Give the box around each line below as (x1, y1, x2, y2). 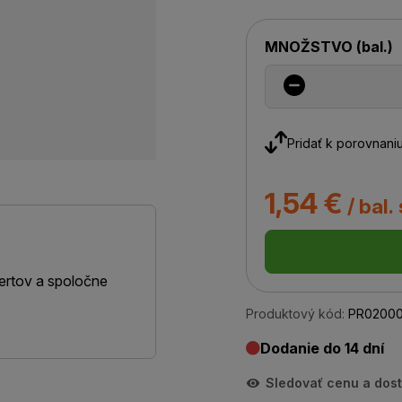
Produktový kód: (246, 306, 345, 321)
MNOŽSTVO (265, 38, 356, 56)
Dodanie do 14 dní (260, 339, 384, 357)
